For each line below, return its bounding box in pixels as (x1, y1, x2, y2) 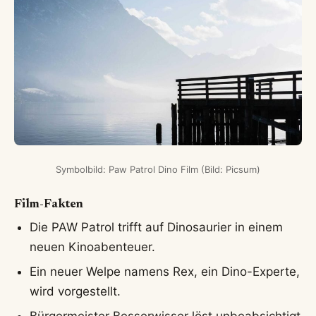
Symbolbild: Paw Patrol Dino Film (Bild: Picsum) (56, 163, 260, 175)
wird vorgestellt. (30, 284, 121, 298)
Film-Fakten (14, 198, 83, 211)
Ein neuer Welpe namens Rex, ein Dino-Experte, (30, 264, 300, 279)
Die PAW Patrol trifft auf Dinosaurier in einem (30, 220, 284, 235)
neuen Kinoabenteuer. (30, 240, 156, 255)
